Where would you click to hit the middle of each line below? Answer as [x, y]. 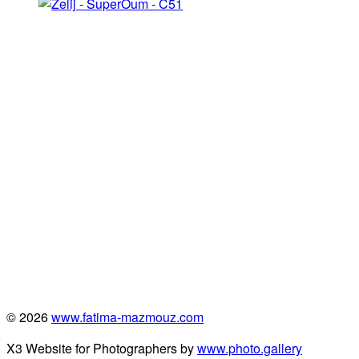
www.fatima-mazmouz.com [127, 317]
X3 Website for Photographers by [102, 348]
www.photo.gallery [250, 348]
